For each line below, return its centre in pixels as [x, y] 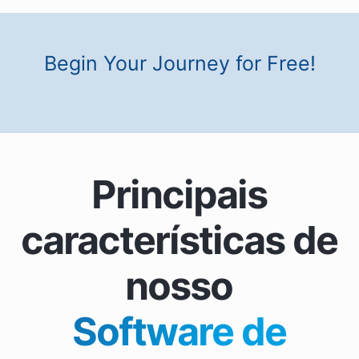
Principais [179, 194]
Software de [179, 331]
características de [179, 240]
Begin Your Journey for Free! [179, 63]
